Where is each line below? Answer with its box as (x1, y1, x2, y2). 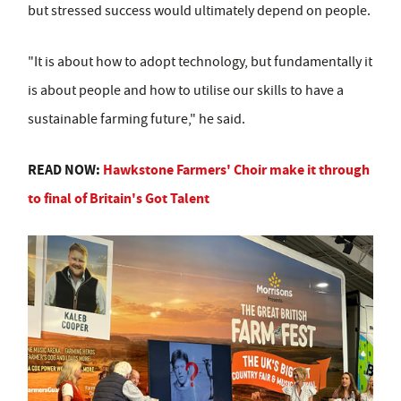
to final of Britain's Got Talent (28, 188, 209, 208)
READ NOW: (28, 159, 103, 179)
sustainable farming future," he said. (28, 109, 245, 128)
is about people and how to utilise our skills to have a (28, 81, 344, 99)
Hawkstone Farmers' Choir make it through (103, 159, 370, 179)
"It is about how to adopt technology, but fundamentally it (28, 52, 372, 71)
